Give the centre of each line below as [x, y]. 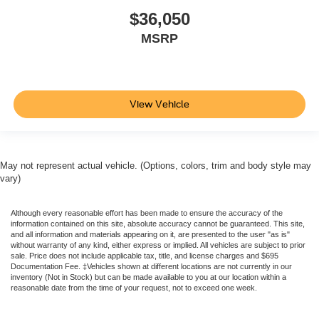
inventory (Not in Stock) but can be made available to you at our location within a [148, 277]
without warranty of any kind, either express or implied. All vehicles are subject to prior [158, 245]
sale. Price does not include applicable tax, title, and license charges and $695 [145, 256]
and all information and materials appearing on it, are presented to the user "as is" [150, 235]
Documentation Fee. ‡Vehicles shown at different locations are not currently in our [151, 267]
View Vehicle [159, 104]
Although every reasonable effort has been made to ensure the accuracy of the [147, 213]
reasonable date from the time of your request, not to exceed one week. [134, 288]
